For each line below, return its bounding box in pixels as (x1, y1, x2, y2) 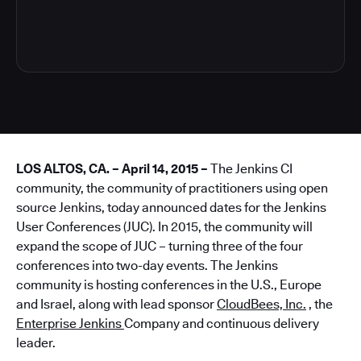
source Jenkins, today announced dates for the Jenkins (16, 200, 326, 215)
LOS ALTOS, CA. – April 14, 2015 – (16, 161, 208, 176)
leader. (16, 335, 56, 351)
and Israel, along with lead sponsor (16, 297, 217, 312)
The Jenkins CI (208, 161, 293, 176)
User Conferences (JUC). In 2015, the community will (16, 219, 313, 234)
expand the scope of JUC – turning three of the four (16, 239, 303, 254)
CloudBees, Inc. (217, 297, 306, 312)
